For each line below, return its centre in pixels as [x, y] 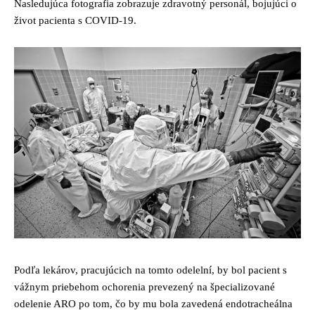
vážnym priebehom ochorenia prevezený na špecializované [144, 287]
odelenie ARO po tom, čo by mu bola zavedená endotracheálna [153, 304]
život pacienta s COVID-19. [75, 21]
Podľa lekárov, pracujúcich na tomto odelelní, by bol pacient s [150, 270]
